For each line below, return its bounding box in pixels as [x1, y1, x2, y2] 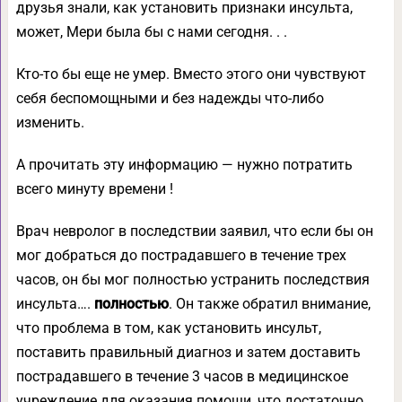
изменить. [15, 114, 84, 131]
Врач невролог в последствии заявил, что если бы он [15, 223, 373, 240]
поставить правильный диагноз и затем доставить [15, 344, 361, 361]
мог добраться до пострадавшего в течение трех [15, 247, 346, 264]
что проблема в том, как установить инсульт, [15, 319, 321, 336]
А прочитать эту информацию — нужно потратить [15, 156, 353, 173]
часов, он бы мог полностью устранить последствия [15, 271, 370, 288]
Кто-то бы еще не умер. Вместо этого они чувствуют [15, 66, 366, 83]
